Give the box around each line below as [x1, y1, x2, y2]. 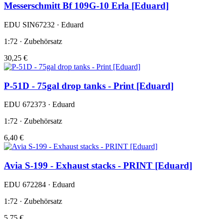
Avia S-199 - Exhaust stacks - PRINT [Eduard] [4, 160, 192, 171]
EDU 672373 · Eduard [4, 100, 75, 109]
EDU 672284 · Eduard [4, 180, 75, 189]
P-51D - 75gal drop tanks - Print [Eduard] [4, 80, 174, 91]
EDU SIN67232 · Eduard [4, 20, 84, 29]
